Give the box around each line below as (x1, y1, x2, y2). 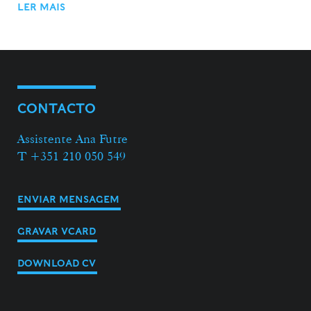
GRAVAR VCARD (17, 225, 96, 237)
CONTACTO (17, 100, 96, 117)
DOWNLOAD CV (17, 257, 96, 269)
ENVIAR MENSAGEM (17, 193, 119, 205)
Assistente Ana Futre (17, 131, 128, 146)
